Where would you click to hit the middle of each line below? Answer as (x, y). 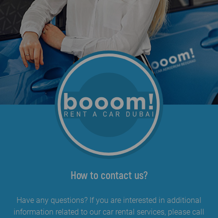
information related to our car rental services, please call (109, 212)
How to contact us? (109, 176)
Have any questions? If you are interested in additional (109, 200)
